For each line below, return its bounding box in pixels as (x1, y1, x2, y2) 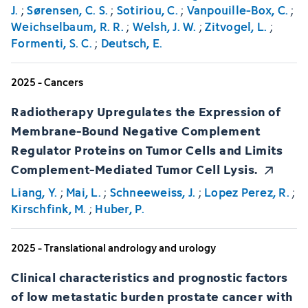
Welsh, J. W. (132, 17, 197, 36)
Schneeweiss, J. (109, 184, 196, 202)
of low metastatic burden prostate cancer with (11, 286, 293, 307)
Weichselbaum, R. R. (11, 17, 124, 36)
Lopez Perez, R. (204, 184, 289, 202)
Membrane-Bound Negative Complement (11, 120, 260, 140)
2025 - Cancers (11, 74, 83, 90)
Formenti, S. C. (11, 34, 92, 52)
